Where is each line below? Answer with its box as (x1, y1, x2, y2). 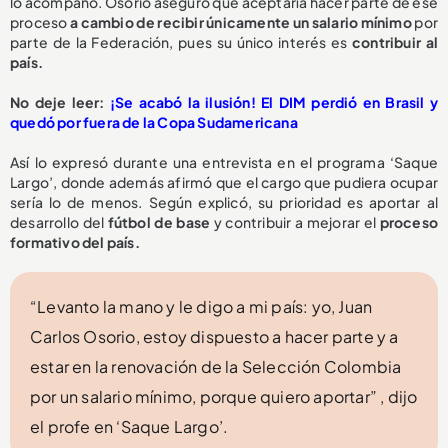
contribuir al (352, 33, 438, 52)
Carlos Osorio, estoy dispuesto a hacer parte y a (30, 326, 399, 348)
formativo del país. (10, 233, 140, 252)
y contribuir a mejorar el (210, 213, 380, 232)
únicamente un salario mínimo (206, 13, 412, 32)
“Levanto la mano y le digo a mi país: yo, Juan (30, 296, 373, 318)
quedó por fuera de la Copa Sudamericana (10, 113, 298, 132)
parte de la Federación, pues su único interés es (10, 33, 353, 52)
